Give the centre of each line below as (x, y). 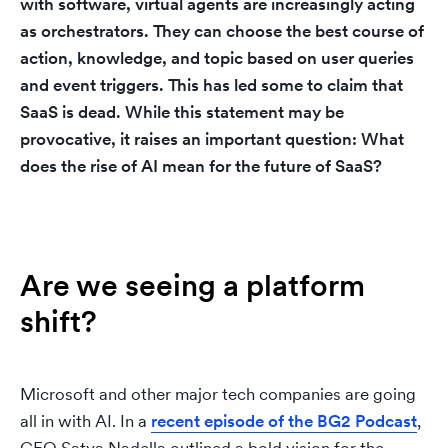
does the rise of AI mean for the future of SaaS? (203, 166)
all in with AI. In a (85, 421)
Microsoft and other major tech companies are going (218, 394)
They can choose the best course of (286, 31)
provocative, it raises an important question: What (212, 139)
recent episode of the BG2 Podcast (284, 421)
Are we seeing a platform (192, 285)
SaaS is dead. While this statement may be (182, 112)
